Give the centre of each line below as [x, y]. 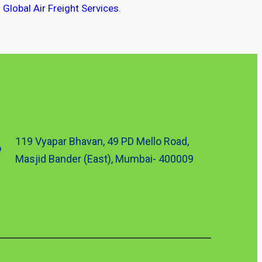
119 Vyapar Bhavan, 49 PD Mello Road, [102, 142]
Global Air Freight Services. [62, 8]
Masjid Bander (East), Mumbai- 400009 [104, 159]
